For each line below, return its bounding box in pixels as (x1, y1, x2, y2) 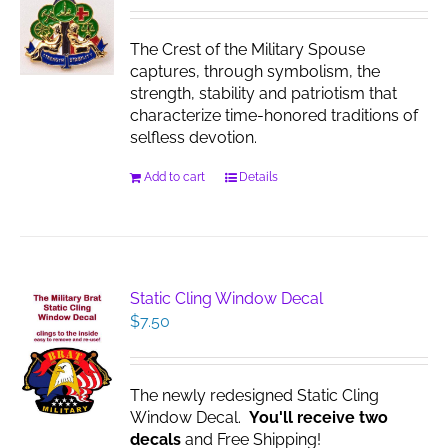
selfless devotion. (130, 128, 258, 147)
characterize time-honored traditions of (130, 106, 419, 125)
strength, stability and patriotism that (130, 84, 398, 103)
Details (239, 170, 279, 184)
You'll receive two (249, 408, 389, 427)
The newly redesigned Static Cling (130, 386, 380, 405)
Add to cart (144, 170, 206, 184)
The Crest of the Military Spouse (130, 40, 366, 59)
